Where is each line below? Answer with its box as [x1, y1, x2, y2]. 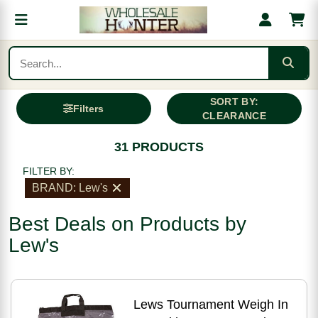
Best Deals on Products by [9, 213, 246, 235]
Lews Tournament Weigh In [133, 297, 288, 312]
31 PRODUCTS [114, 140, 204, 154]
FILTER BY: [23, 165, 75, 177]
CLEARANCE [202, 110, 266, 121]
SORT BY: [209, 96, 259, 107]
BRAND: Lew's [32, 182, 108, 194]
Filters [73, 103, 104, 114]
